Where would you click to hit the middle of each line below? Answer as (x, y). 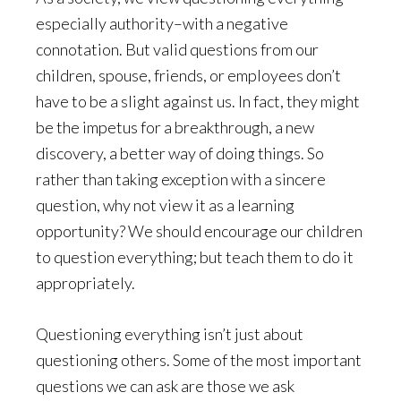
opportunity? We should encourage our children (199, 231)
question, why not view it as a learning (165, 205)
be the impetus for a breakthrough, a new (175, 128)
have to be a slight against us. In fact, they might (198, 102)
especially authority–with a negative (162, 24)
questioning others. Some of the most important (199, 360)
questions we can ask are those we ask (165, 386)
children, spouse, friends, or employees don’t (188, 76)
